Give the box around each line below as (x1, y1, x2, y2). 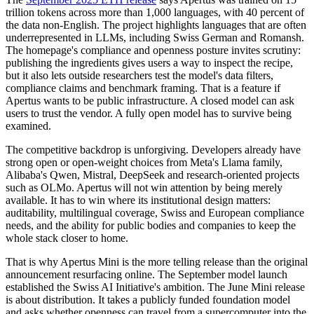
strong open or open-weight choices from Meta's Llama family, (6, 156, 282, 168)
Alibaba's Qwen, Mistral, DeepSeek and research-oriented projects (6, 168, 299, 181)
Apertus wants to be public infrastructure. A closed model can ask (6, 94, 294, 107)
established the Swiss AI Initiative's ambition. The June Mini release (6, 280, 305, 293)
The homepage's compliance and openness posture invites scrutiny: (6, 43, 301, 56)
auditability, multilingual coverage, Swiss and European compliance (6, 206, 304, 219)
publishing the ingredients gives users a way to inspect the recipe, (6, 56, 293, 69)
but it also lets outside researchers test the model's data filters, (6, 69, 273, 81)
